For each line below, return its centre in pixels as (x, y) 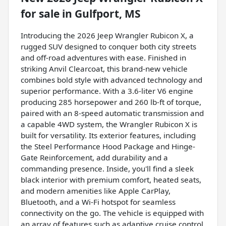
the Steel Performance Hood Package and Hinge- (108, 146)
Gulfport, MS (108, 13)
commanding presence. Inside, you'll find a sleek (107, 168)
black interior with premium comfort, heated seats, (111, 179)
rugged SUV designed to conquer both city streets (108, 46)
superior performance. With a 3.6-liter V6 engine (107, 91)
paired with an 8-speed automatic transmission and (112, 113)
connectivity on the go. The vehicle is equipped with (112, 213)
